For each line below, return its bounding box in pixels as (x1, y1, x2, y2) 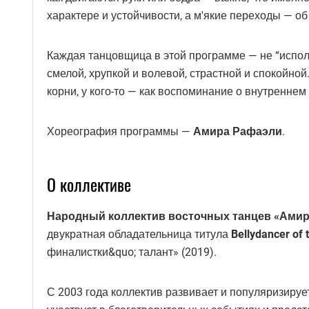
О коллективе (47, 171, 131, 197)
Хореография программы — (47, 124, 193, 138)
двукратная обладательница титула (47, 228, 231, 241)
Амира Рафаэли (193, 124, 282, 138)
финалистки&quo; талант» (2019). (47, 246, 217, 259)
